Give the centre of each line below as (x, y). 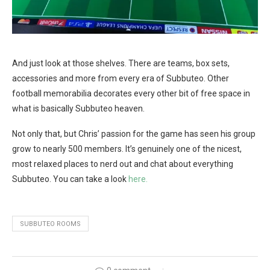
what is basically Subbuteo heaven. (78, 108)
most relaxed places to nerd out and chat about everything (123, 164)
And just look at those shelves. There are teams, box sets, (121, 63)
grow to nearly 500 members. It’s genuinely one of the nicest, (127, 149)
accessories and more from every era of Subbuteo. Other (121, 78)
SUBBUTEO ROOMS (50, 224)
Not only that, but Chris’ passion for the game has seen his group (134, 134)
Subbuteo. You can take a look (70, 179)
